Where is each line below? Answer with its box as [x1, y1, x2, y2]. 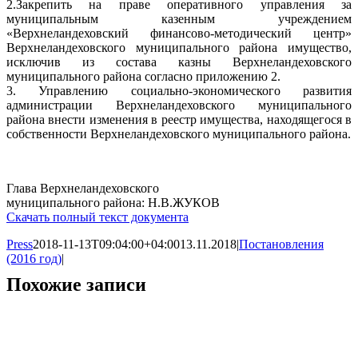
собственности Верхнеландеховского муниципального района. [6, 127, 351, 141]
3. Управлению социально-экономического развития [6, 84, 352, 98]
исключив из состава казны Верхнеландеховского [6, 55, 352, 70]
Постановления [239, 237, 324, 252]
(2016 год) [6, 252, 62, 266]
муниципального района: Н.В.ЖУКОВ [6, 196, 220, 210]
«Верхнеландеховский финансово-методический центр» [6, 26, 352, 41]
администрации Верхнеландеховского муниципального [6, 98, 352, 113]
